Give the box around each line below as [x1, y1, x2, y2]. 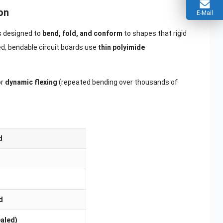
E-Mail [196, 9, 213, 16]
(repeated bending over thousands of [57, 78, 178, 87]
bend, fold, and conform [42, 29, 122, 38]
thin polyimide [98, 43, 145, 52]
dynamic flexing [4, 78, 57, 87]
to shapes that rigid [122, 29, 187, 38]
